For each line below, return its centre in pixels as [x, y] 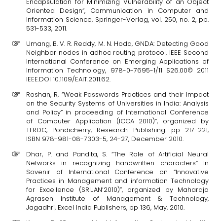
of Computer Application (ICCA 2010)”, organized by [117, 121]
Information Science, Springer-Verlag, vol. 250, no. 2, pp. [117, 19]
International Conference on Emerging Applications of [117, 61]
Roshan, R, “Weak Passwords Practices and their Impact [117, 94]
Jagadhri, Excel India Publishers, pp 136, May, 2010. [105, 207]
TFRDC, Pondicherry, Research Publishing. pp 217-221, [117, 130]
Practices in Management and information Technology [117, 181]
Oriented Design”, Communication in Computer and [117, 11]
